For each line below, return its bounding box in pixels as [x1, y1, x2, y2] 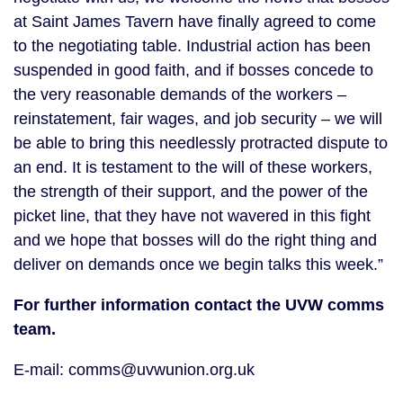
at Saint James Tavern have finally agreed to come [13, 13, 376, 31]
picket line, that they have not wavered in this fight [13, 207, 371, 225]
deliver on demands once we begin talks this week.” [13, 255, 383, 273]
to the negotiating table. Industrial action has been [13, 37, 371, 55]
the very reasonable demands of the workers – [13, 85, 346, 103]
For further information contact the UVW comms [13, 296, 384, 314]
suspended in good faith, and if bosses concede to [13, 61, 373, 79]
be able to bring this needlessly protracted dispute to [13, 134, 388, 152]
